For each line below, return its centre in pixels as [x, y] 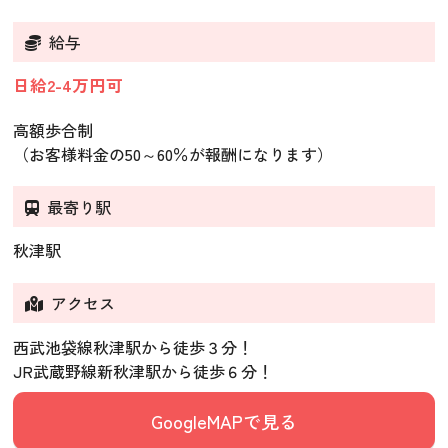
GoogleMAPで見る [224, 420]
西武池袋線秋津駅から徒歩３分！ [133, 346]
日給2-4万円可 [68, 85]
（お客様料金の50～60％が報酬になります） [173, 153]
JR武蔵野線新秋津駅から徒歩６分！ [143, 370]
